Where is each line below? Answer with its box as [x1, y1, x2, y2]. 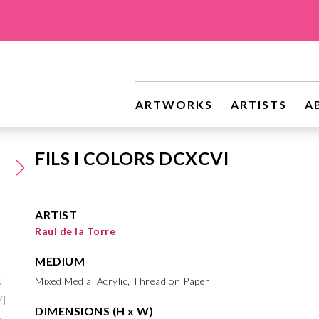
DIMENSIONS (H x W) [35, 304, 153, 318]
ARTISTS [231, 98, 287, 111]
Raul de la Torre [35, 225, 115, 237]
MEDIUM [35, 254, 85, 268]
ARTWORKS [135, 98, 213, 111]
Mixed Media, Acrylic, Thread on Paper [35, 275, 210, 287]
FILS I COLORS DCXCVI [35, 147, 229, 169]
